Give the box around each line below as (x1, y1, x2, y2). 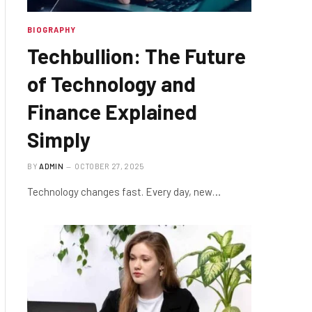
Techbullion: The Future (27, 43, 247, 69)
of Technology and (27, 71, 196, 97)
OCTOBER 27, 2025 (75, 162, 144, 171)
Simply (27, 127, 91, 153)
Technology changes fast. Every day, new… (27, 185, 221, 198)
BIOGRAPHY (27, 25, 77, 35)
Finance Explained (27, 99, 198, 125)
